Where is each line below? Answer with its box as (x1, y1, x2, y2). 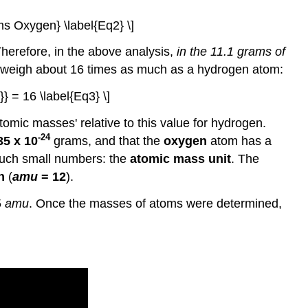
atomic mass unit (130, 151, 231, 166)
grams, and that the (50, 133, 164, 148)
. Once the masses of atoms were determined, (29, 196, 282, 210)
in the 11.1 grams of (177, 45, 285, 59)
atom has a (207, 133, 272, 148)
